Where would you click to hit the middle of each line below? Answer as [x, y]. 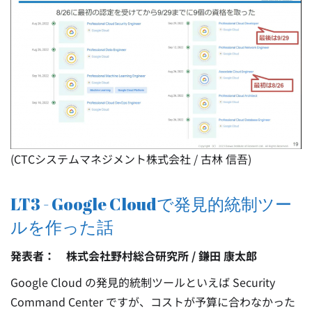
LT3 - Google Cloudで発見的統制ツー [151, 204]
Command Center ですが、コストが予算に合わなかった [153, 301]
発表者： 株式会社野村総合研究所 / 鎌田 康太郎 [134, 255]
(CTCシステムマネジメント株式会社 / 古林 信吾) [131, 158]
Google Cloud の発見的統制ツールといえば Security [143, 282]
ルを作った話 [62, 227]
